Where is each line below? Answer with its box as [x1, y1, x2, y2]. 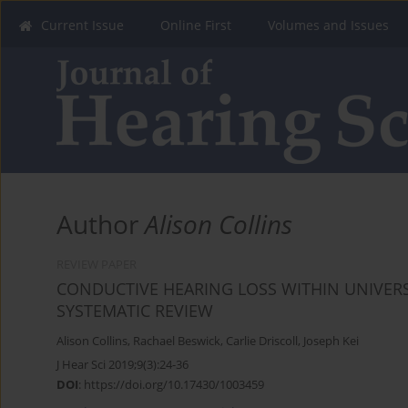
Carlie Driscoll [226, 333, 298, 350]
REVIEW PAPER [56, 257, 137, 273]
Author [56, 207, 145, 242]
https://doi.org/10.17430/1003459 [84, 376, 264, 393]
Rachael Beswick [133, 333, 220, 350]
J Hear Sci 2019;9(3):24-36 [56, 356, 189, 373]
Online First [160, 16, 231, 34]
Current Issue [41, 16, 124, 34]
